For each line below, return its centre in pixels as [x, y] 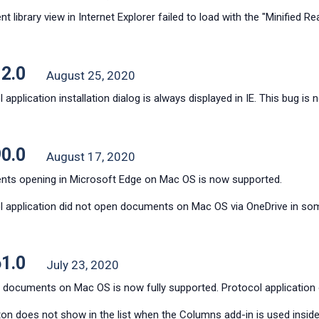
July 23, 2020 [82, 265]
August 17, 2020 [90, 157]
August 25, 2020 [90, 75]
